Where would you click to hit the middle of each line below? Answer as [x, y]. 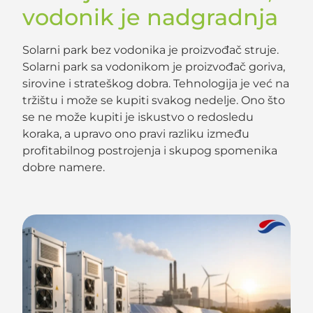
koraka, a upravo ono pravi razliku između [136, 134]
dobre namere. [64, 168]
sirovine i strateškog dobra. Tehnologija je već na [156, 84]
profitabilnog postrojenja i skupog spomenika [150, 151]
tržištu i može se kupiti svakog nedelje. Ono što [154, 101]
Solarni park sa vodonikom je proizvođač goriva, [154, 67]
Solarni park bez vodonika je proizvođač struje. [151, 50]
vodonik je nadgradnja [151, 17]
